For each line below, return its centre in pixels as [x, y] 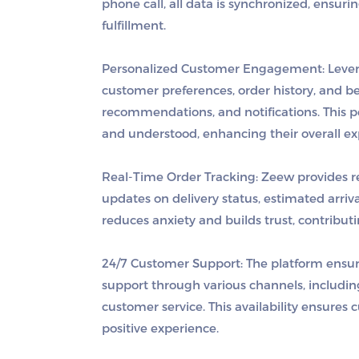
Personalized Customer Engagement [212, 69]
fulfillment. [134, 25]
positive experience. [160, 328]
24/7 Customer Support [171, 263]
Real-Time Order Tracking [179, 177]
